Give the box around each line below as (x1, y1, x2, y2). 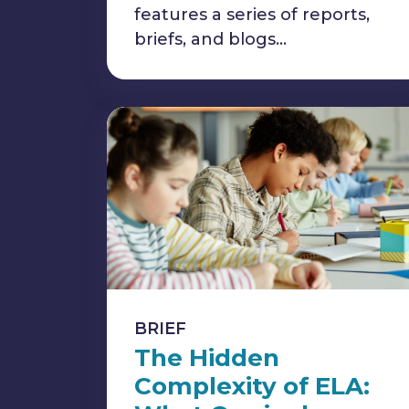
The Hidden (134, 343, 279, 372)
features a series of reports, (134, 5, 370, 25)
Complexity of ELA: (134, 372, 370, 401)
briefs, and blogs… (134, 29, 287, 49)
